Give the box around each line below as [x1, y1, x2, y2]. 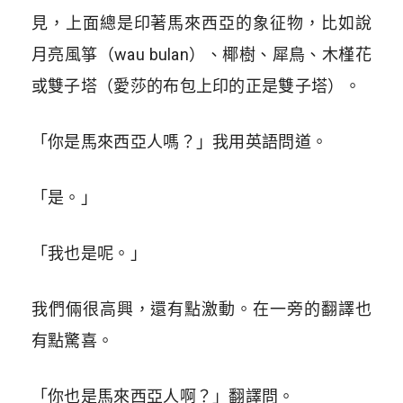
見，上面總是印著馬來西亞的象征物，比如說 [31, 13, 372, 33]
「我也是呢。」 [31, 244, 147, 264]
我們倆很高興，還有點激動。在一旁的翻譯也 [31, 300, 372, 319]
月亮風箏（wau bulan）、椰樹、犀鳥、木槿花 [31, 45, 372, 65]
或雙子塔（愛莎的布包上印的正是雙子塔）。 [31, 76, 361, 96]
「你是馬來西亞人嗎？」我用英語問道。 [31, 132, 328, 152]
